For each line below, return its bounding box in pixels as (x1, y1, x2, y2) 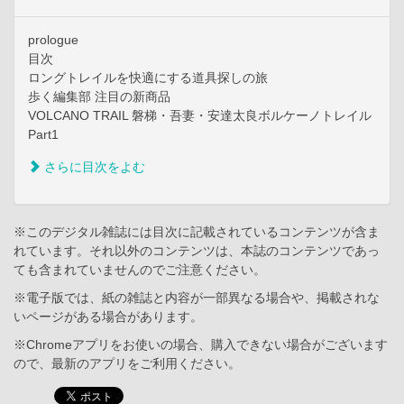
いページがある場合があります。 (14, 309, 203, 325)
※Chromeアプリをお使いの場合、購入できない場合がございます (14, 337, 388, 353)
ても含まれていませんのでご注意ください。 (14, 262, 266, 278)
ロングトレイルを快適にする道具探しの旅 (28, 70, 268, 86)
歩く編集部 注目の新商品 (28, 89, 170, 105)
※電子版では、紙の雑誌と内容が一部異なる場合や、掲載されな (14, 290, 380, 306)
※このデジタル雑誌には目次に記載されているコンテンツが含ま (14, 225, 380, 240)
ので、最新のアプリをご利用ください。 (14, 356, 241, 372)
